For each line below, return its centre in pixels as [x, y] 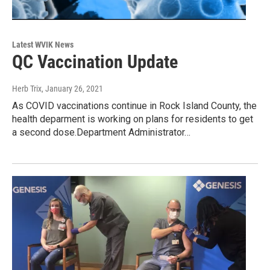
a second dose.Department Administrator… [101, 133]
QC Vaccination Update [95, 62]
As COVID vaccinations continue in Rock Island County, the [134, 106]
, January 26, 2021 [72, 89]
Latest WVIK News [43, 45]
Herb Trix [27, 89]
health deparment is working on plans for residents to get [133, 119]
